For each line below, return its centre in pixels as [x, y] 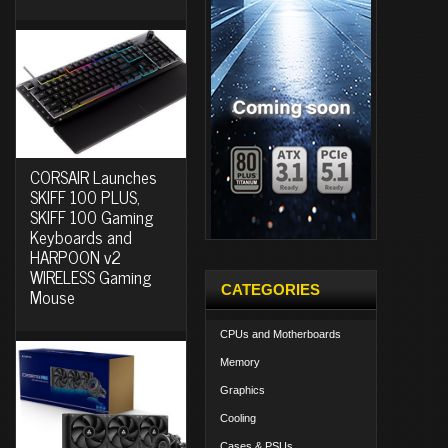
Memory [240, 362]
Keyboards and [81, 236]
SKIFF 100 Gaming [91, 216]
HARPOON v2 [75, 256]
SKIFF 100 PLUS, [85, 196]
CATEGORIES [270, 289]
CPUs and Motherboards [280, 334]
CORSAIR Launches [93, 176]
